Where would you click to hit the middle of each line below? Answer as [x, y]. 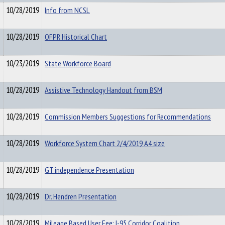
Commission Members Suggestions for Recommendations [128, 117]
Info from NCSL [67, 10]
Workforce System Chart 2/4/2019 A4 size [105, 143]
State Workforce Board [78, 63]
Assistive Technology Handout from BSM [103, 90]
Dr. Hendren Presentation [81, 196]
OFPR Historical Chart [76, 37]
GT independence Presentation [89, 170]
